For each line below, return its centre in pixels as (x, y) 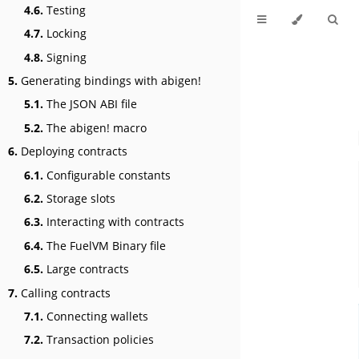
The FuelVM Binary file (105, 245)
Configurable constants (107, 175)
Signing (65, 57)
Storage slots (79, 198)
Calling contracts (64, 292)
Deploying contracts (73, 151)
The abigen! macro (95, 127)
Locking (65, 34)
